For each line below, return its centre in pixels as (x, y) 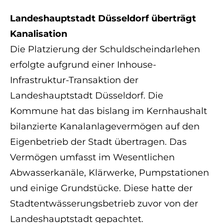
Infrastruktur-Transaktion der (74, 80)
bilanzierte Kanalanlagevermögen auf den (105, 127)
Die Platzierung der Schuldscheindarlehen (105, 50)
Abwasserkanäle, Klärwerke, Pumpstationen (110, 173)
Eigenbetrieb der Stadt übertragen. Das (99, 142)
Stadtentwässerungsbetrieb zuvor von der (104, 204)
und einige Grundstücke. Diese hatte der (102, 188)
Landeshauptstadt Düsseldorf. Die (87, 96)
